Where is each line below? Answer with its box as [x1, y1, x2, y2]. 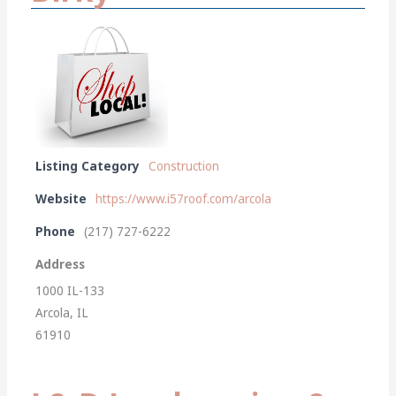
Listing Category [35, 157, 141, 174]
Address [35, 255, 86, 272]
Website [35, 190, 88, 207]
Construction [148, 157, 220, 174]
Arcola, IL [35, 304, 89, 321]
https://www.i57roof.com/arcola [95, 190, 272, 207]
